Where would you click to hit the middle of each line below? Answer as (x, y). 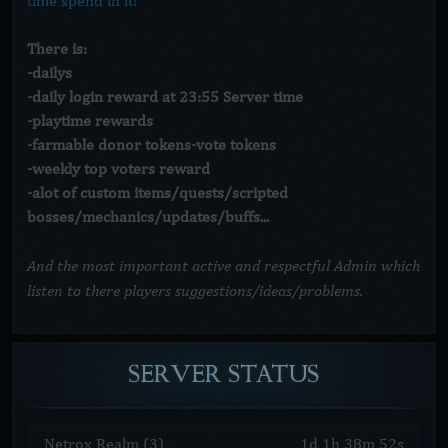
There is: (57, 48)
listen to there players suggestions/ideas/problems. (195, 289)
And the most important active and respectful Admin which (223, 264)
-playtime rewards (90, 120)
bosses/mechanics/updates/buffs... (148, 216)
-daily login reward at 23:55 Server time (165, 96)
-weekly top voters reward (118, 168)
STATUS (274, 375)
